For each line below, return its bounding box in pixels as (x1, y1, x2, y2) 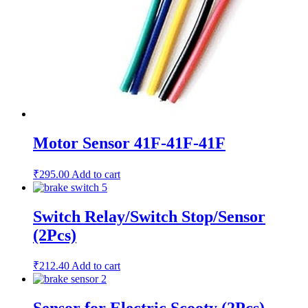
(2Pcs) (33, 225, 76, 244)
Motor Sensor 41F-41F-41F (33, 133, 225, 152)
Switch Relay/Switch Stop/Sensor (33, 207, 265, 225)
